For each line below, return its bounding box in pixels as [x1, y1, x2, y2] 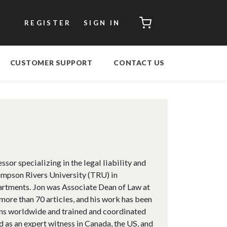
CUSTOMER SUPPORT [10, 58, 93, 67]
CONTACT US [113, 58, 165, 67]
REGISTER [24, 18, 71, 27]
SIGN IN [83, 18, 121, 27]
